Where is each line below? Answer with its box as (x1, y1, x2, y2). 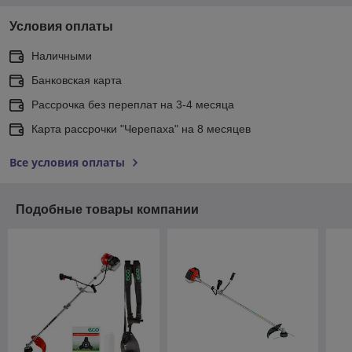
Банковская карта (31, 74, 122, 87)
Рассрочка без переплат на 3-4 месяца (31, 98, 234, 112)
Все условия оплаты (9, 155, 125, 170)
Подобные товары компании (16, 203, 199, 217)
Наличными (31, 49, 92, 63)
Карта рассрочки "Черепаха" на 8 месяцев (31, 123, 251, 136)
